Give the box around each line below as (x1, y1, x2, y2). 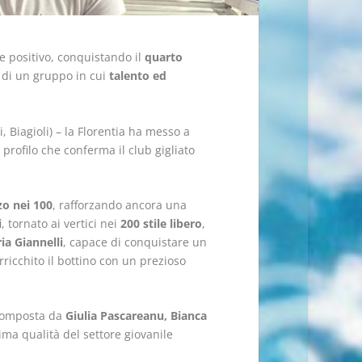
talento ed (108, 68, 166, 84)
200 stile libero (120, 216, 202, 232)
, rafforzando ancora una (52, 197, 187, 213)
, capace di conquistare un (62, 234, 207, 250)
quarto (144, 49, 183, 65)
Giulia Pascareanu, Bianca (65, 308, 207, 324)
